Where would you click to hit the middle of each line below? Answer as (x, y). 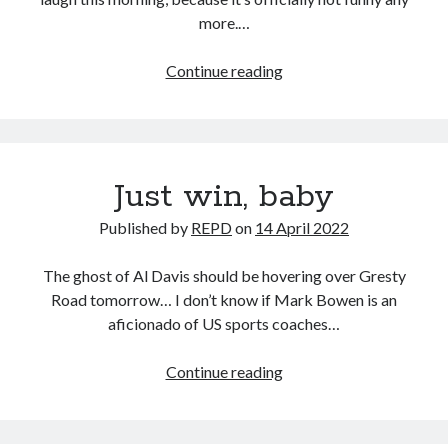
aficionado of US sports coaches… (224, 323)
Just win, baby (224, 196)
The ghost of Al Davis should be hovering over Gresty (224, 275)
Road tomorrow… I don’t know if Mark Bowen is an (224, 299)
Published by (145, 227)
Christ (302, 117)
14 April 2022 (302, 227)
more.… (224, 22)
